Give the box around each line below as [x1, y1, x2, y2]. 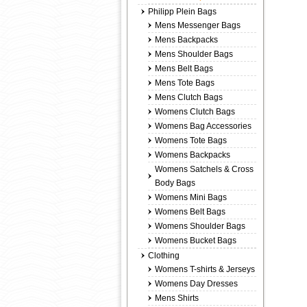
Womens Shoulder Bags [155, 221, 245, 231]
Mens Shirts [155, 293, 199, 303]
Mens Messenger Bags [155, 21, 241, 30]
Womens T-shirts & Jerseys [155, 265, 255, 274]
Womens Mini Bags [155, 193, 227, 202]
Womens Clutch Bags [155, 107, 235, 116]
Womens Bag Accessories [155, 121, 251, 131]
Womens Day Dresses [155, 279, 238, 288]
